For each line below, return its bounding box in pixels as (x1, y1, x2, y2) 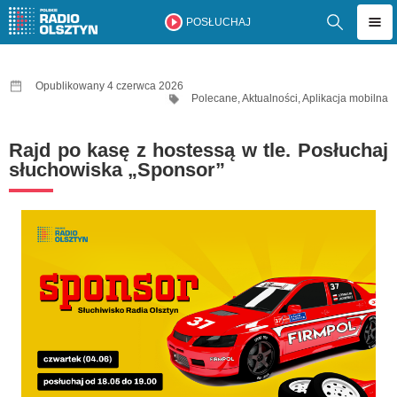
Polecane (191, 92, 237, 105)
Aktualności (242, 92, 298, 105)
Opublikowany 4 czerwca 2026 (35, 80, 183, 92)
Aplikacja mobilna (302, 92, 388, 105)
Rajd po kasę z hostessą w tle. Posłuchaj (9, 139, 388, 161)
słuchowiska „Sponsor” (9, 159, 225, 181)
